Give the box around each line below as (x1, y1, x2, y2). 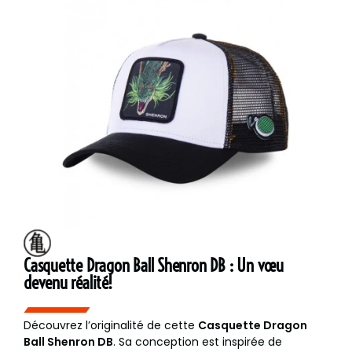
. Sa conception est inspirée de (113, 334, 282, 350)
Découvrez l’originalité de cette (24, 317, 198, 334)
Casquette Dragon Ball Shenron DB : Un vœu (24, 255, 284, 277)
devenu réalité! (24, 272, 112, 295)
